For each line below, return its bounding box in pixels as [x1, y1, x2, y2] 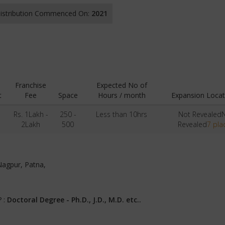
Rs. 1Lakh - [13, 109, 48, 119]
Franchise [15, 80, 46, 90]
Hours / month [97, 90, 146, 100]
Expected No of [96, 80, 147, 90]
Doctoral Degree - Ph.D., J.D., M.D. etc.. [7, 195, 141, 204]
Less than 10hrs [96, 109, 147, 119]
